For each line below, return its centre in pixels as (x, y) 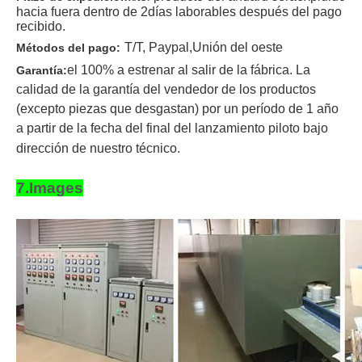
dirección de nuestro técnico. (101, 149)
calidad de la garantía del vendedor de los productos (166, 90)
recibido (39, 27)
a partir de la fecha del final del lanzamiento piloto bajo (172, 128)
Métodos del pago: (68, 48)
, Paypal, (167, 48)
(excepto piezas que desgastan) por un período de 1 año (177, 109)
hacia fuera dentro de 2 (82, 12)
